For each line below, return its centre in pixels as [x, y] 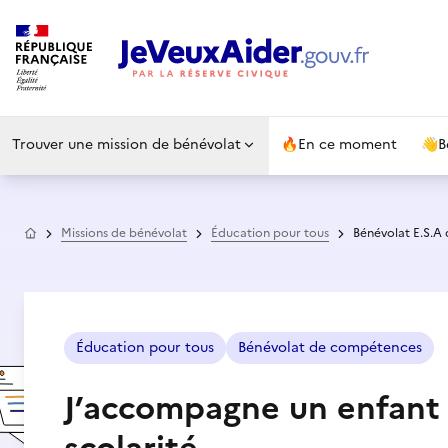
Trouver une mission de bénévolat [126, 144]
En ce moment [347, 144]
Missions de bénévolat [124, 233]
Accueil [57, 231]
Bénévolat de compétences [330, 347]
